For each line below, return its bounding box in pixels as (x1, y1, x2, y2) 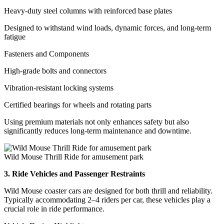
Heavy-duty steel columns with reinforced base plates (4, 6, 172, 15)
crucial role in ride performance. (4, 204, 104, 213)
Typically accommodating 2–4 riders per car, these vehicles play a (4, 195, 210, 204)
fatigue (4, 32, 25, 41)
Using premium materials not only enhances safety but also (4, 117, 189, 126)
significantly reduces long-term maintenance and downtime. (4, 126, 191, 135)
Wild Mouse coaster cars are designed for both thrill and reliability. (4, 186, 212, 195)
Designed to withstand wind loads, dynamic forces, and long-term (4, 23, 211, 32)
